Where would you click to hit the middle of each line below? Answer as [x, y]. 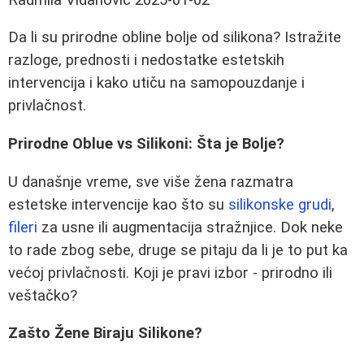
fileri [23, 227]
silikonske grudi [280, 204]
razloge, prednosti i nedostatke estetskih [146, 61]
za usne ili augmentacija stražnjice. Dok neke [190, 227]
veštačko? [43, 295]
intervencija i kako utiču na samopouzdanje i [156, 83]
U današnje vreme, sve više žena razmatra [151, 182]
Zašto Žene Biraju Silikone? [105, 334]
